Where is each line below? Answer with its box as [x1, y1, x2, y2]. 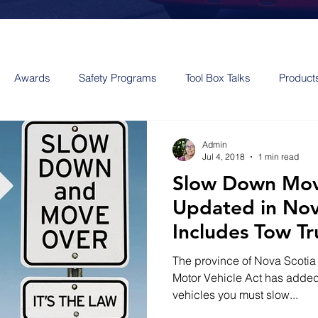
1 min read [258, 151, 299, 162]
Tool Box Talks [185, 70, 251, 84]
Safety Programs [79, 70, 157, 84]
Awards [14, 70, 50, 84]
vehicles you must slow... [172, 287, 298, 302]
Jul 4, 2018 [202, 151, 245, 162]
